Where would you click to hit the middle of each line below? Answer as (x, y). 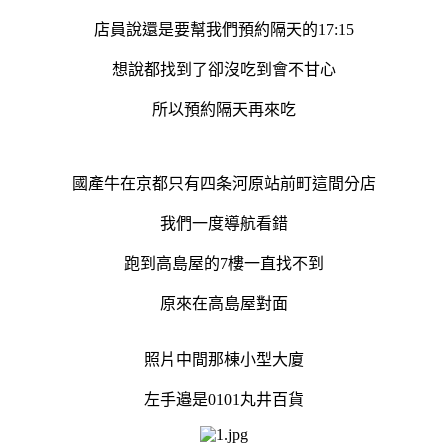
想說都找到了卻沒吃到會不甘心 (224, 69)
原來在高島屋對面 (224, 303)
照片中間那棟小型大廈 (224, 359)
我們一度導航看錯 (224, 223)
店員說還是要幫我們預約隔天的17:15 (224, 29)
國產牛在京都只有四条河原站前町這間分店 (224, 183)
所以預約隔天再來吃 (224, 109)
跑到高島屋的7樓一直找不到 (224, 263)
